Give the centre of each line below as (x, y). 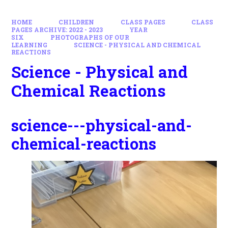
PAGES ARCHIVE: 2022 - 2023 (57, 30)
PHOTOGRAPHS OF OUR (90, 37)
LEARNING (30, 45)
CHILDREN (76, 22)
